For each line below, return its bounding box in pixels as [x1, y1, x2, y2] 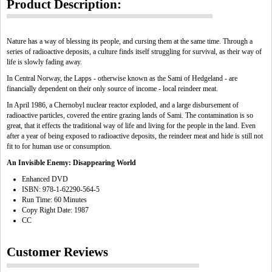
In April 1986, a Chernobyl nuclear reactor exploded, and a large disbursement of [7, 101, 239, 109]
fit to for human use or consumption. [7, 142, 112, 151]
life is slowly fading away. [7, 58, 82, 66]
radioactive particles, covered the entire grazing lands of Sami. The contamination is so [7, 111, 253, 120]
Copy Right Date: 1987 [22, 206, 89, 214]
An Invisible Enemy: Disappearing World [7, 158, 136, 167]
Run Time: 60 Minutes [22, 195, 87, 204]
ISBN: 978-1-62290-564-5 [22, 185, 100, 194]
